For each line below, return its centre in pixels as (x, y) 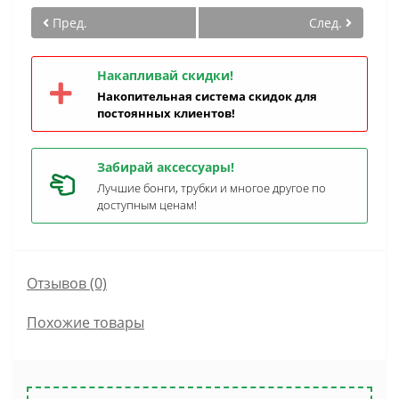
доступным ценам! (147, 205)
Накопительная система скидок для (207, 96)
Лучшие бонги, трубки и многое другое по (212, 188)
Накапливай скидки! (165, 75)
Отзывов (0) (67, 283)
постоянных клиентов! (166, 113)
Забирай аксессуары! (166, 167)
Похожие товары (85, 322)
